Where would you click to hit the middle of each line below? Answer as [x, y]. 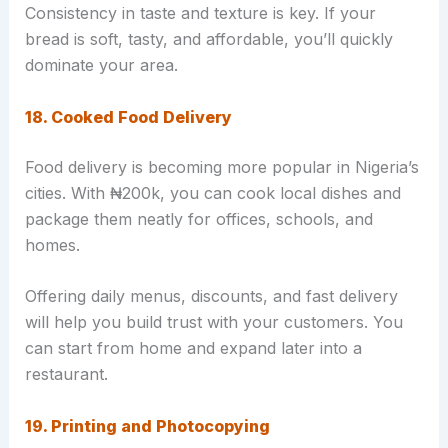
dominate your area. [101, 65]
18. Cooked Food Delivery [128, 116]
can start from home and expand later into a [193, 348]
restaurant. [66, 374]
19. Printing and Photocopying [147, 426]
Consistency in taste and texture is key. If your [200, 13]
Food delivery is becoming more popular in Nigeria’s [221, 166]
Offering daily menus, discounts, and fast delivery [211, 296]
